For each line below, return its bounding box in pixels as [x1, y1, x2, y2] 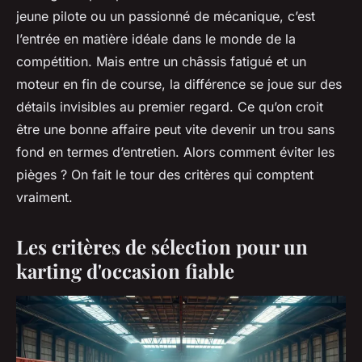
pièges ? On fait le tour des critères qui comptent [16, 166, 314, 183]
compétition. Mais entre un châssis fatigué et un [16, 53, 306, 69]
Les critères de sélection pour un [16, 233, 308, 259]
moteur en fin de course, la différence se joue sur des [16, 75, 342, 92]
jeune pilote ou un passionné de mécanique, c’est [16, 7, 315, 24]
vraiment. [16, 188, 73, 205]
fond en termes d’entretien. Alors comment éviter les [16, 143, 335, 160]
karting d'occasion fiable [16, 257, 234, 284]
